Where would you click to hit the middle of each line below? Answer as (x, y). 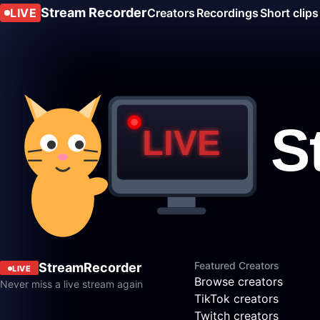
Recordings (227, 13)
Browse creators (239, 282)
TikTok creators (236, 299)
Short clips (289, 13)
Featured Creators (237, 266)
